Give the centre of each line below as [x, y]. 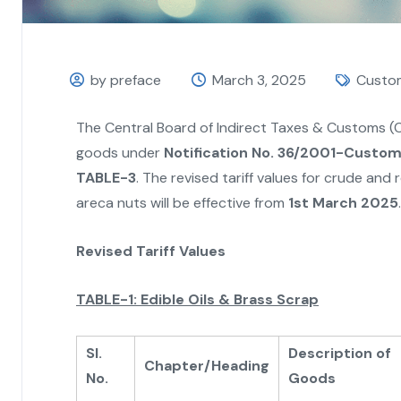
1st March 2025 [343, 202]
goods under [120, 152]
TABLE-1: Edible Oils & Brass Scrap [197, 299]
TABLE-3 [106, 177]
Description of [340, 353]
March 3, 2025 [259, 80]
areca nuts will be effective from [182, 202]
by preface [126, 80]
